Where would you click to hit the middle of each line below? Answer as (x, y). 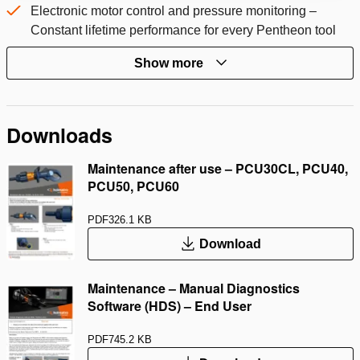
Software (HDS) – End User (170, 306)
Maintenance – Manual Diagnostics (194, 288)
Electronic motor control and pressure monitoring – (174, 11)
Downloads (59, 135)
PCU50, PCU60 (133, 186)
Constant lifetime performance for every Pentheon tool (183, 31)
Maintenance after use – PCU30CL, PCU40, (218, 169)
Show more (168, 63)
